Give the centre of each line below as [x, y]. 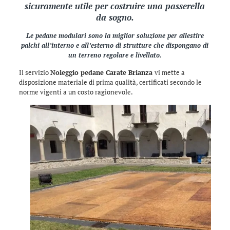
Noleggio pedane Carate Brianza [102, 72]
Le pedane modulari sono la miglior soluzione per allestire [115, 35]
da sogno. [115, 17]
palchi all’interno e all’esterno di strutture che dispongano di [115, 45]
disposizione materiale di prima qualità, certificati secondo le [110, 82]
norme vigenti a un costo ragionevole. [76, 92]
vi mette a [169, 72]
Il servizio [34, 72]
